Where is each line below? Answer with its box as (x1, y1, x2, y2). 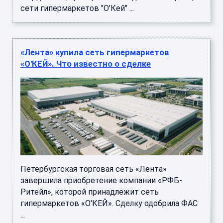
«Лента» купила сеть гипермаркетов (20, 47, 169, 58)
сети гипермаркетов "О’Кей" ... (20, 3, 134, 13)
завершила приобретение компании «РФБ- (20, 175, 182, 185)
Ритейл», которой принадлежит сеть (20, 187, 159, 197)
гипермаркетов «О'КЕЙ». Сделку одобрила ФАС (20, 198, 198, 208)
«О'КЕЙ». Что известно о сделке (20, 59, 151, 69)
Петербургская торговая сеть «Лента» (20, 164, 167, 174)
